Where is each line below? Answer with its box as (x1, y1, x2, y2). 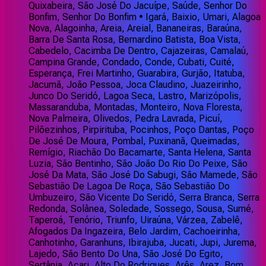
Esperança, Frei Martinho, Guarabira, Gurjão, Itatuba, (28, 68, 245, 80)
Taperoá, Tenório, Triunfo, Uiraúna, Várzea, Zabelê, (28, 214, 243, 226)
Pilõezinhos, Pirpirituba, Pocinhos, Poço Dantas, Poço (28, 124, 254, 136)
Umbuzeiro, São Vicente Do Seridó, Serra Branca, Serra (28, 192, 259, 204)
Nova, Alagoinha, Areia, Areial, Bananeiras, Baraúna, (28, 23, 242, 34)
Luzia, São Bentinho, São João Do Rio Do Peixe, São (28, 158, 248, 170)
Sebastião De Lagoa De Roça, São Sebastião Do (28, 180, 230, 192)
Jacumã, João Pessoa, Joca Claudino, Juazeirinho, (28, 79, 242, 91)
